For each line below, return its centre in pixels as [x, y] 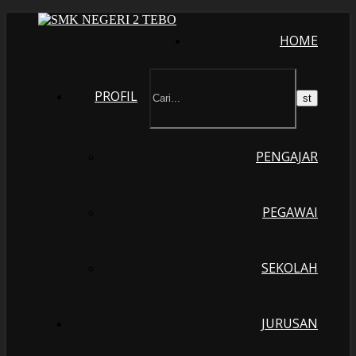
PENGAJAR [287, 157]
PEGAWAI [290, 212]
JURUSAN [290, 323]
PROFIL [116, 96]
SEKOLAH [290, 268]
